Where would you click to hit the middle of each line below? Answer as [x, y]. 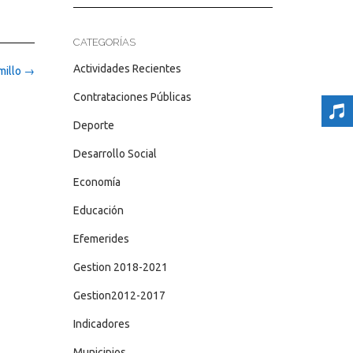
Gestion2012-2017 [119, 295]
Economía [97, 182]
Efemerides [101, 239]
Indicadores [101, 324]
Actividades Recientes [127, 69]
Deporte [93, 125]
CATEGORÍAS [104, 42]
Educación [98, 210]
